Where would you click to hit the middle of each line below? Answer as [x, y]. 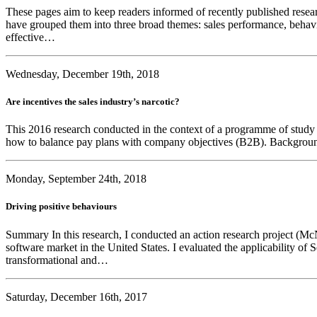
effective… [32, 37]
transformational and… [58, 260]
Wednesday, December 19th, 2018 [82, 74]
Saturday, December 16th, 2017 [76, 296]
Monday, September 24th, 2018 [76, 179]
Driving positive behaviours [61, 207]
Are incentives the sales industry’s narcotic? [93, 102]
